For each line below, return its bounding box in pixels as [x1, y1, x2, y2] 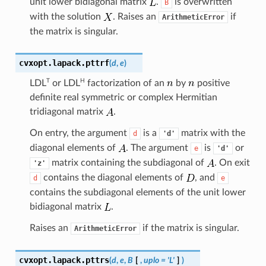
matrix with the [178, 128, 245, 138]
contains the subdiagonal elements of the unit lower [29, 187, 246, 197]
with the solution [29, 11, 103, 21]
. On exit [214, 157, 250, 167]
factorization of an [84, 78, 167, 88]
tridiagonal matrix [29, 106, 106, 116]
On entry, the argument [29, 128, 129, 138]
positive [194, 78, 230, 88]
